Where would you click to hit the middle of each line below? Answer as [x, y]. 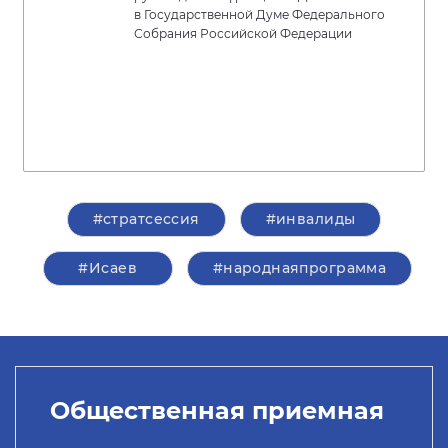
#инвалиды [310, 219]
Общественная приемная [216, 410]
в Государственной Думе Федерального [259, 15]
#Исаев [107, 268]
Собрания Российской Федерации [243, 34]
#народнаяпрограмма [299, 268]
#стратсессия [146, 219]
